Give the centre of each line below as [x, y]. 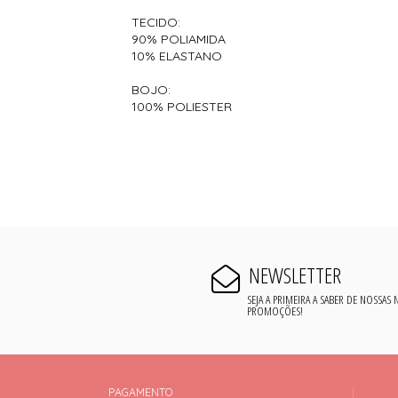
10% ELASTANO [177, 56]
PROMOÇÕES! [275, 310]
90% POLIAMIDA [179, 40]
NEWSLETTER [295, 275]
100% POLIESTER [182, 107]
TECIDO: [158, 23]
